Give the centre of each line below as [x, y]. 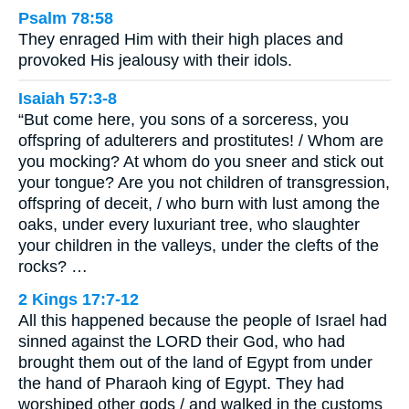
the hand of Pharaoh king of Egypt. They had [181, 384]
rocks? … [53, 267]
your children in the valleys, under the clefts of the [199, 246]
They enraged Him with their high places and [181, 39]
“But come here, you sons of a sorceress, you [184, 120]
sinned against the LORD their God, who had [182, 342]
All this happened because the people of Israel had [203, 321]
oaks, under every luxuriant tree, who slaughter [189, 225]
